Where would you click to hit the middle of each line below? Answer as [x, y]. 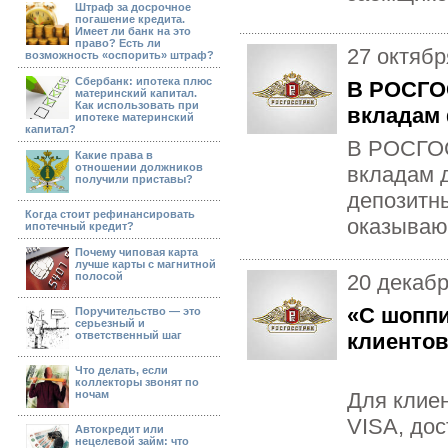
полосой [99, 276]
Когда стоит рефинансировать [110, 214]
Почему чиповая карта [136, 252]
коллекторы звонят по [137, 382]
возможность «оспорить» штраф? [119, 55]
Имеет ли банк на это [133, 31]
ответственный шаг [128, 335]
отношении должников [139, 167]
